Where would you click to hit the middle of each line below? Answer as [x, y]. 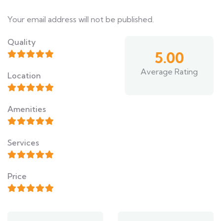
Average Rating [169, 72]
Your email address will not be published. [81, 19]
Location [24, 76]
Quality [22, 42]
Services [23, 143]
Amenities [27, 109]
